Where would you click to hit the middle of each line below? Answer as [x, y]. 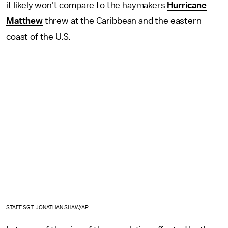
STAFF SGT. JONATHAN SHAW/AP [47, 208]
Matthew [24, 21]
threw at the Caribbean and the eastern [122, 21]
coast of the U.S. [38, 37]
